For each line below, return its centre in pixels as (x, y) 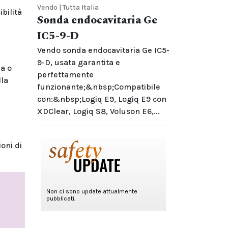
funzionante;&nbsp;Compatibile (99, 87)
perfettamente (65, 75)
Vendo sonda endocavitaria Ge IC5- (103, 50)
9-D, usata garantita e (79, 62)
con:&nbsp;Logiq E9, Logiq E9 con (102, 99)
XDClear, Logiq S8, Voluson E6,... (98, 111)
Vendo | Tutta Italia (68, 7)
